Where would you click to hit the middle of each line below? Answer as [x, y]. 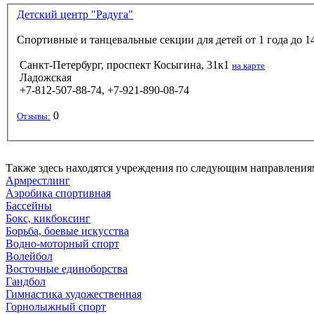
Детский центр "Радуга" [75, 15]
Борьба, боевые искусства [67, 231]
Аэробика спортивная [58, 193]
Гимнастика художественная [74, 294]
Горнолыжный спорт [56, 306]
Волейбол [29, 256]
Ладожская [44, 78]
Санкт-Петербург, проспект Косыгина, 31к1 [124, 65]
